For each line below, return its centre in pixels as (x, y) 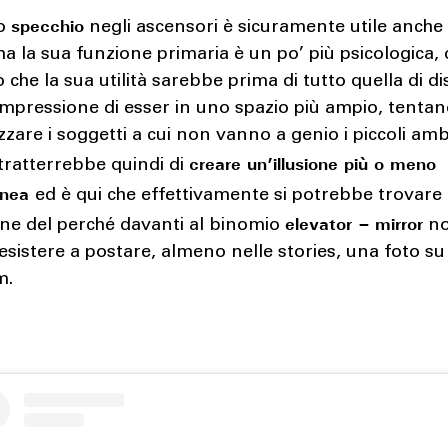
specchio (48, 24)
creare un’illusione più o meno (313, 162)
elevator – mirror (354, 222)
